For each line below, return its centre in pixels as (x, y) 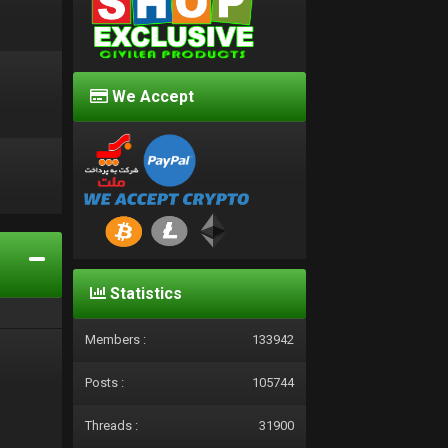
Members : (115, 339)
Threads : (111, 425)
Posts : (104, 382)
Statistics (143, 293)
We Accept (150, 96)
